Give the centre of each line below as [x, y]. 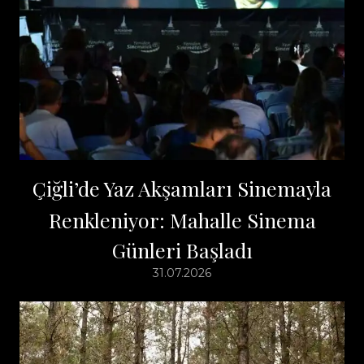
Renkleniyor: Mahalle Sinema [182, 219]
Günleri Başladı [182, 249]
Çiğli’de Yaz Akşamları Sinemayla [182, 188]
